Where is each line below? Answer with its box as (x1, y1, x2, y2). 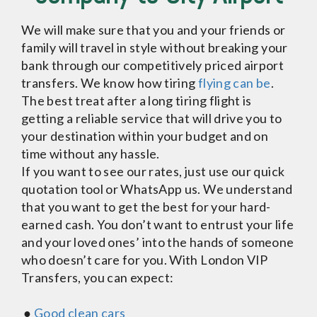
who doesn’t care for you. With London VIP (21, 252, 268, 267)
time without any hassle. (21, 146, 160, 161)
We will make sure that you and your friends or (21, 22, 286, 38)
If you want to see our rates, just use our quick (21, 163, 285, 179)
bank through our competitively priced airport (21, 57, 284, 73)
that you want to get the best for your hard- (21, 199, 271, 214)
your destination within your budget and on (21, 128, 269, 144)
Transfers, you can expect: (21, 270, 174, 285)
